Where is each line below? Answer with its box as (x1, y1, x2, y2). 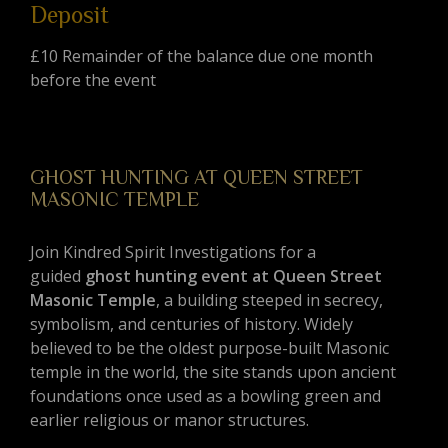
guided (30, 265, 85, 288)
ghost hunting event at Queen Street (85, 265, 382, 288)
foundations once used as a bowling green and (30, 385, 381, 408)
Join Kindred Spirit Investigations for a (30, 241, 316, 264)
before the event (30, 69, 160, 92)
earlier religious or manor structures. (30, 409, 309, 432)
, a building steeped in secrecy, (156, 289, 383, 312)
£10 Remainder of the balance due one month (30, 45, 373, 68)
